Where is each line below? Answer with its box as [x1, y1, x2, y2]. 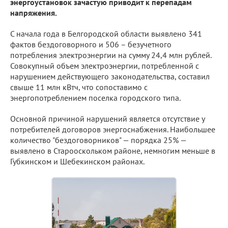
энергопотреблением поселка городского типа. [10, 93, 181, 103]
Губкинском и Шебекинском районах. [10, 156, 145, 166]
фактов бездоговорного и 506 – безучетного [10, 39, 172, 49]
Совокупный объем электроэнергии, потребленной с [10, 61, 199, 71]
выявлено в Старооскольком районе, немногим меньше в [10, 146, 215, 156]
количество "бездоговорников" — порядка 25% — [10, 135, 186, 145]
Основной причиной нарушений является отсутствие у [10, 113, 205, 124]
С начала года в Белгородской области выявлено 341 [10, 28, 202, 39]
